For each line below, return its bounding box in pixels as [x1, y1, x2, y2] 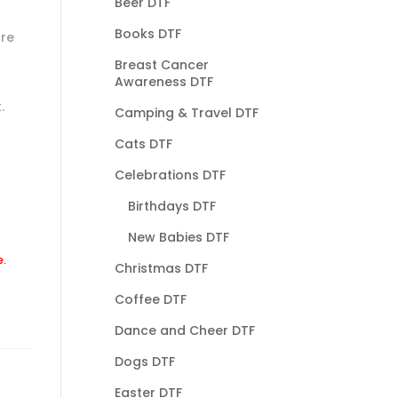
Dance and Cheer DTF [114, 321, 255, 339]
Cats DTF [114, 134, 172, 153]
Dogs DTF [114, 352, 175, 370]
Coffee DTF [114, 290, 187, 308]
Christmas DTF [114, 259, 208, 277]
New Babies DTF [127, 227, 229, 246]
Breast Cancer [114, 55, 209, 74]
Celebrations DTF [114, 165, 226, 184]
